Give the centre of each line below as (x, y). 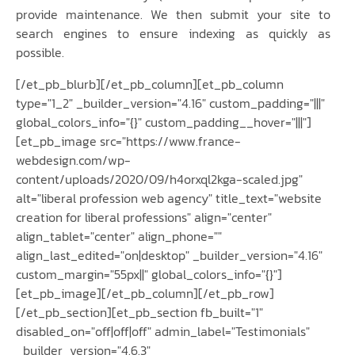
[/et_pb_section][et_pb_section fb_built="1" (139, 313)
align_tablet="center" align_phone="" (119, 237)
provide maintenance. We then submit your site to (173, 15)
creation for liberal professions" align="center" (144, 218)
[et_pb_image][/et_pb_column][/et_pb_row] (145, 294)
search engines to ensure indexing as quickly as (173, 34)
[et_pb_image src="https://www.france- (128, 141)
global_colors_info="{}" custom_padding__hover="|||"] (164, 122)
